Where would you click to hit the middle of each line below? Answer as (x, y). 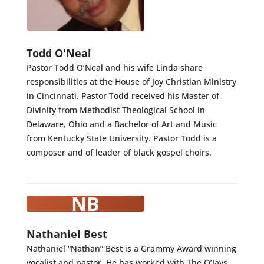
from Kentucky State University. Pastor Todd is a (121, 138)
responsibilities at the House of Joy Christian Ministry (131, 81)
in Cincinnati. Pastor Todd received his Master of (123, 95)
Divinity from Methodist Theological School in (115, 110)
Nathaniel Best (67, 233)
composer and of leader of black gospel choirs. (119, 152)
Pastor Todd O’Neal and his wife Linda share (114, 67)
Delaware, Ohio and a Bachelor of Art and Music (121, 124)
